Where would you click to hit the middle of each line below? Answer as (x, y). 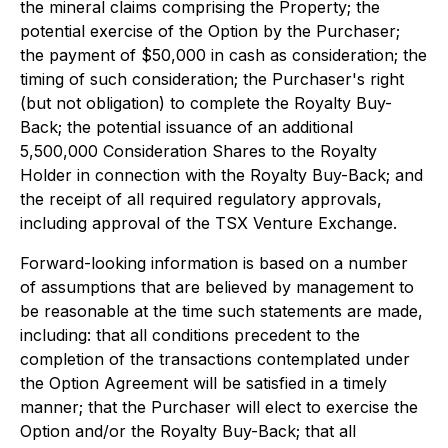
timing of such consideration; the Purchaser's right (212, 79)
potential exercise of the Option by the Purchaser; (210, 31)
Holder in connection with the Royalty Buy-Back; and (221, 175)
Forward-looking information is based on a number (214, 263)
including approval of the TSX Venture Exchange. (208, 223)
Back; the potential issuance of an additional (186, 127)
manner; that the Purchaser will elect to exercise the (219, 407)
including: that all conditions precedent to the (190, 335)
